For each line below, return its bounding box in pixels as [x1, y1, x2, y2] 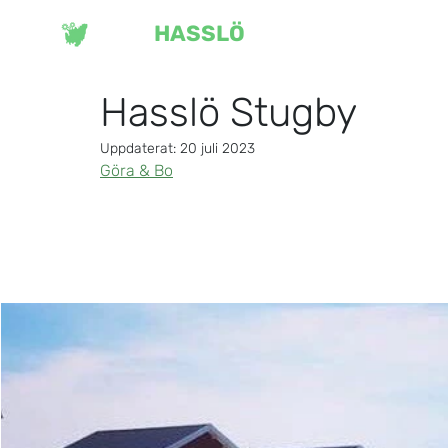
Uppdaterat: [100, 139, 180, 157]
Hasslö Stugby [100, 88, 357, 136]
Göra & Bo [100, 160, 173, 180]
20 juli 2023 [180, 139, 255, 157]
